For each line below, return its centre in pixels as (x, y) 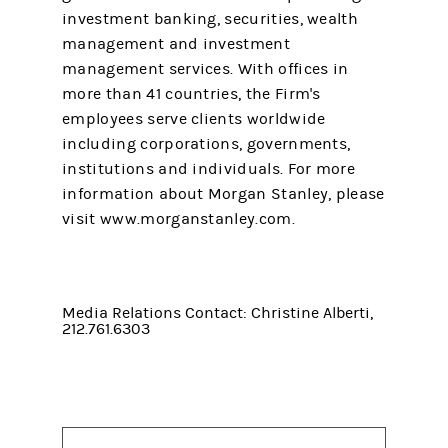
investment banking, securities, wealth (210, 19)
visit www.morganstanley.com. (178, 219)
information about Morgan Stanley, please (223, 194)
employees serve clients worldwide (194, 119)
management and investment (176, 44)
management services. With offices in (205, 69)
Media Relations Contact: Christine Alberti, (218, 313)
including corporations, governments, (206, 144)
